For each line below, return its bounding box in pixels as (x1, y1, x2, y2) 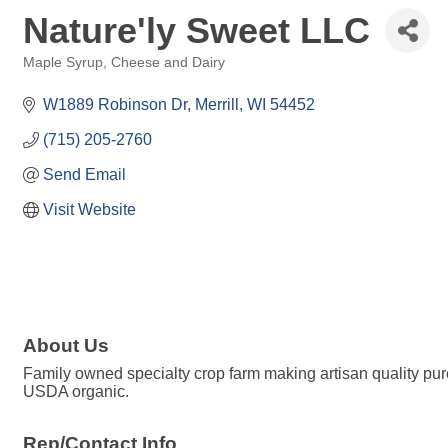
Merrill (195, 96, 239, 113)
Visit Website (43, 201, 136, 218)
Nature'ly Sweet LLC (23, 9, 370, 51)
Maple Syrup (23, 55, 103, 70)
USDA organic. (23, 383, 129, 401)
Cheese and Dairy (111, 55, 225, 70)
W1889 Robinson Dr (43, 96, 187, 113)
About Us (23, 335, 109, 357)
